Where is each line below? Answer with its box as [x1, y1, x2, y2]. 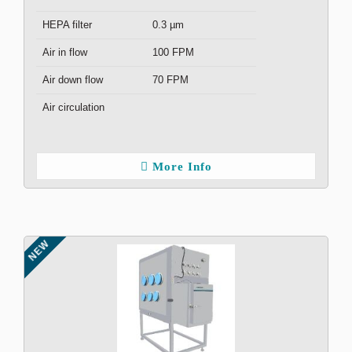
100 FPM [152, 46, 194, 58]
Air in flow [42, 46, 87, 58]
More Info [152, 160, 212, 173]
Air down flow [42, 74, 103, 86]
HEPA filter [42, 19, 92, 31]
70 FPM [152, 74, 189, 86]
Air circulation [42, 101, 104, 113]
